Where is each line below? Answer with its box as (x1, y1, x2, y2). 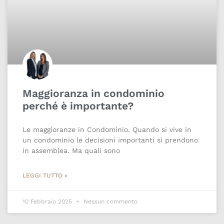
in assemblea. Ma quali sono (22, 146, 120, 155)
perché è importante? (22, 99, 133, 112)
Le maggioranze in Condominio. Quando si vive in (22, 125, 191, 134)
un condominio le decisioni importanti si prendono (22, 136, 198, 144)
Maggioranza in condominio (22, 87, 164, 100)
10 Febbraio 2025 (22, 198, 74, 205)
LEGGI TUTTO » (22, 172, 67, 179)
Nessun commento (81, 198, 137, 205)
